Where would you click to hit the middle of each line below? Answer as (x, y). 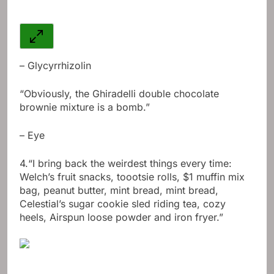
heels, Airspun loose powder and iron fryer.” (121, 217)
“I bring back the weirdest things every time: (130, 164)
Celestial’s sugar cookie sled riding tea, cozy (123, 204)
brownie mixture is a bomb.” (85, 107)
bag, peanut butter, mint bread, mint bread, (119, 191)
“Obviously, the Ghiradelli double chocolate (119, 94)
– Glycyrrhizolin (55, 66)
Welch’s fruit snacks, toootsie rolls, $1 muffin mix (132, 177)
